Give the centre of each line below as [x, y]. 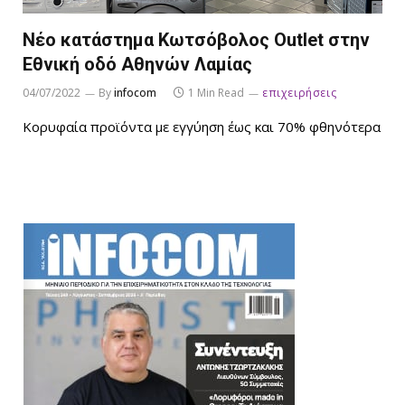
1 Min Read [216, 92]
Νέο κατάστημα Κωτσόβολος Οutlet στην [196, 39]
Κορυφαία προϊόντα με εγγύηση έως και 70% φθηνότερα [202, 126]
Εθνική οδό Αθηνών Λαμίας [137, 64]
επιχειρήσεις [300, 92]
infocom [135, 92]
